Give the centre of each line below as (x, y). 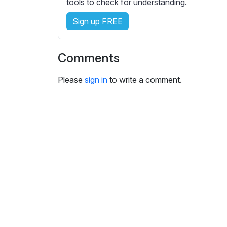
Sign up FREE (98, 22)
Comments (89, 58)
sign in (96, 80)
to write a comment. (145, 80)
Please (71, 80)
